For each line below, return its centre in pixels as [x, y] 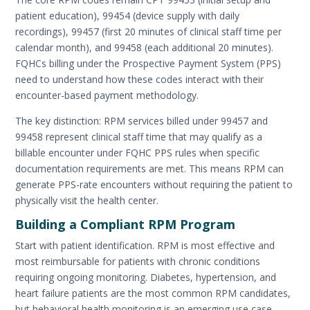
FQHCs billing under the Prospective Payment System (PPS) [148, 63]
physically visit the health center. [87, 200]
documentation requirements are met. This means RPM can [150, 168]
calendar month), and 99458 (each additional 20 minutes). [145, 47]
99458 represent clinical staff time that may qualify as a [139, 136]
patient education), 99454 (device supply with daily [128, 15]
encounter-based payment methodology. [107, 95]
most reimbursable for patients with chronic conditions [138, 261]
